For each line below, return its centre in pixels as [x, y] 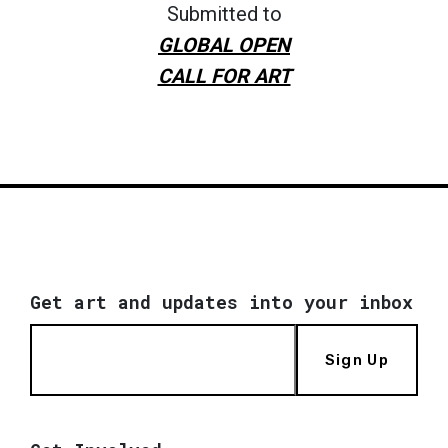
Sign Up [357, 359]
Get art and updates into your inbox [221, 301]
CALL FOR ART [224, 75]
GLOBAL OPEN [224, 44]
